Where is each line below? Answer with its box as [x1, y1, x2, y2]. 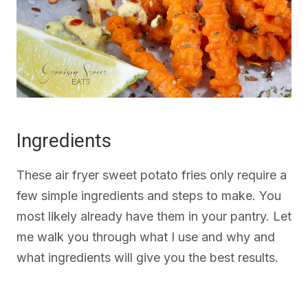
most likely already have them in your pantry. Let [16, 209, 291, 224]
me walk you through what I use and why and [16, 230, 275, 245]
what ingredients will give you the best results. [16, 250, 278, 265]
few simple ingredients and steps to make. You [16, 188, 281, 203]
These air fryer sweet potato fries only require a [16, 168, 287, 183]
